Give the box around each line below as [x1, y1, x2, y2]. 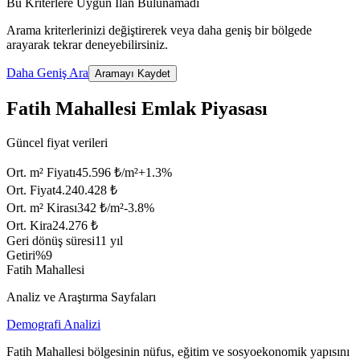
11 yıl [95, 234, 123, 248]
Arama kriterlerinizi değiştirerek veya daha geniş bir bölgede [6, 23, 312, 38]
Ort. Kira [6, 219, 52, 233]
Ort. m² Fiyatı [6, 166, 76, 180]
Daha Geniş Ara [6, 66, 88, 80]
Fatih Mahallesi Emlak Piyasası [6, 98, 268, 120]
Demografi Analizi [6, 317, 100, 332]
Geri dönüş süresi [6, 234, 95, 248]
